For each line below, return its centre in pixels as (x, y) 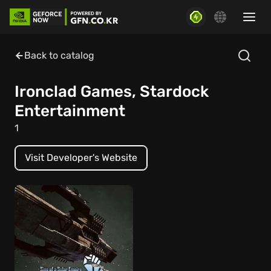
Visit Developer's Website (81, 158)
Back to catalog (59, 55)
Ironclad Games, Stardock (112, 92)
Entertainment (70, 111)
